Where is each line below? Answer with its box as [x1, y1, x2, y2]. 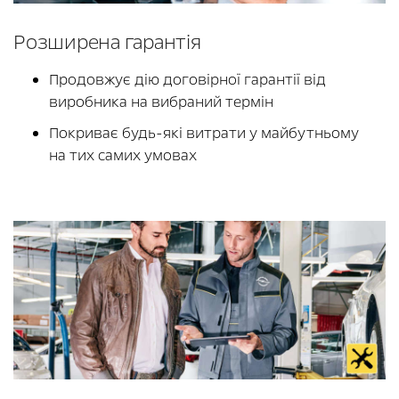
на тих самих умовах [49, 144, 197, 166]
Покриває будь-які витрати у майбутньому [49, 122, 359, 143]
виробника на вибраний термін [49, 91, 277, 112]
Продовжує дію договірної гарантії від [49, 69, 326, 90]
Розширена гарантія [13, 28, 201, 56]
